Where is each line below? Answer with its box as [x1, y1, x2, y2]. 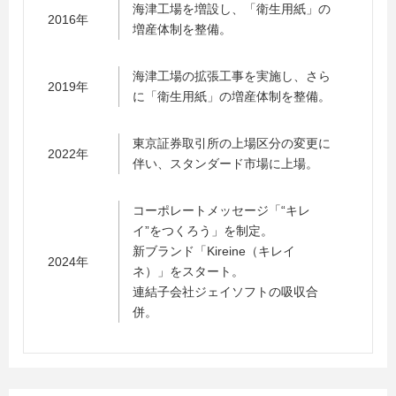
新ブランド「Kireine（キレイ [133, 244, 295, 258]
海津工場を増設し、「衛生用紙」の [133, 2, 331, 16]
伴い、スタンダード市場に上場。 [133, 156, 318, 171]
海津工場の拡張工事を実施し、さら [133, 69, 331, 83]
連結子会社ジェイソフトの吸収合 [133, 285, 318, 299]
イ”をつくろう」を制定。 [133, 224, 273, 238]
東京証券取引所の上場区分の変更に [133, 136, 331, 150]
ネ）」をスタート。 [133, 264, 244, 278]
